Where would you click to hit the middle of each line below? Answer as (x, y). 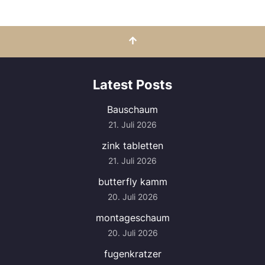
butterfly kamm (132, 182)
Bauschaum (132, 109)
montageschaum (132, 218)
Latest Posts (132, 85)
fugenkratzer (132, 254)
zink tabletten (132, 146)
